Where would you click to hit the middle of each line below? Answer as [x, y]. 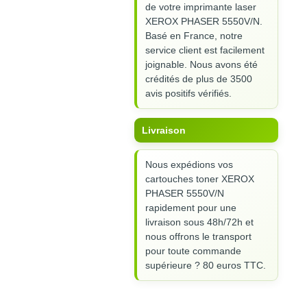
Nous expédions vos [189, 165]
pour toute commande [193, 251]
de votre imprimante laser [201, 7]
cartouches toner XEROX [200, 179]
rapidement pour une [191, 208]
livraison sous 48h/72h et [199, 222]
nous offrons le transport [198, 237]
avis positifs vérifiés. [188, 94]
